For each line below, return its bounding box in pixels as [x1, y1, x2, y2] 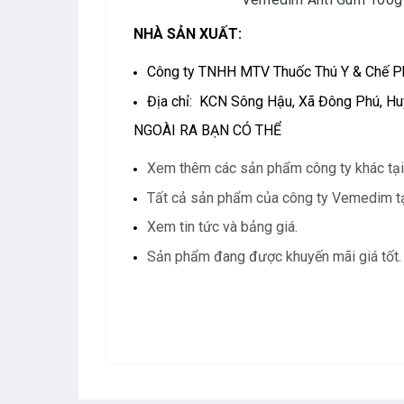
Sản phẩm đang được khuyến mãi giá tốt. [147, 248, 401, 266]
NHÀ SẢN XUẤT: [133, 25, 242, 43]
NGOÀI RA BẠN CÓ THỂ [133, 122, 285, 140]
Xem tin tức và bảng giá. [147, 218, 298, 236]
